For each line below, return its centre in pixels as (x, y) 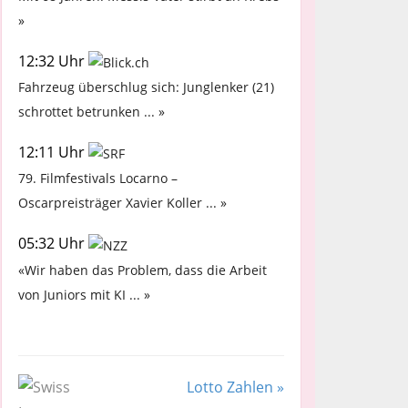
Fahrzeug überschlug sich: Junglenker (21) (146, 87)
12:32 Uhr (53, 61)
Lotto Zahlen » (235, 387)
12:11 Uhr (53, 153)
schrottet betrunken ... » (92, 112)
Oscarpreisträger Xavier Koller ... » (122, 203)
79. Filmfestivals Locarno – (98, 178)
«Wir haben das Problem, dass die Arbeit (143, 270)
